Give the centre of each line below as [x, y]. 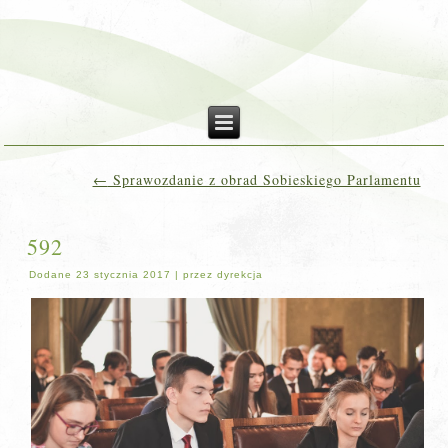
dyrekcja [240, 274]
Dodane [51, 274]
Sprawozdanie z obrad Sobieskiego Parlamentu [264, 179]
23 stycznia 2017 [124, 274]
